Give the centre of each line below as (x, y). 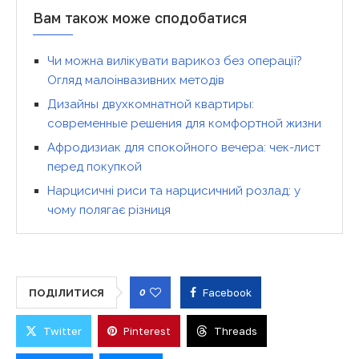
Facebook (227, 292)
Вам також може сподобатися (140, 17)
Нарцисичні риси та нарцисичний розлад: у (174, 190)
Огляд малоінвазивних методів (136, 80)
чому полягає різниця (109, 210)
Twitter (63, 331)
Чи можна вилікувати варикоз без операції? (175, 61)
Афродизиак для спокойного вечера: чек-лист (184, 147)
